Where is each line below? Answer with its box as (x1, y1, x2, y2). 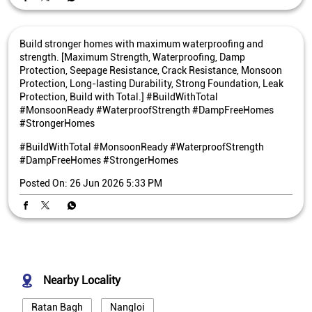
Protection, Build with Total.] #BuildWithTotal (19, 91, 218, 102)
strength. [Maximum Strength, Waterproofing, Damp (19, 51, 245, 63)
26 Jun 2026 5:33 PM (70, 177, 162, 189)
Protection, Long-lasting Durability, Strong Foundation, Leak (19, 77, 283, 89)
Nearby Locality (43, 274, 120, 288)
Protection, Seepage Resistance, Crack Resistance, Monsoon (19, 64, 282, 76)
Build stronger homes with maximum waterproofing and (19, 38, 263, 49)
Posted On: (19, 177, 68, 189)
